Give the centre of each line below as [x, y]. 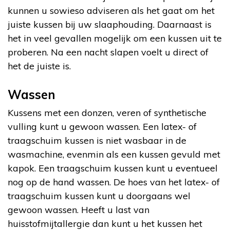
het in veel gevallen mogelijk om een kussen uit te [115, 38]
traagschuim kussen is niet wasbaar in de [97, 140]
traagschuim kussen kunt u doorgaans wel [99, 196]
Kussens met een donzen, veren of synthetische [107, 112]
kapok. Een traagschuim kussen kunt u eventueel [113, 168]
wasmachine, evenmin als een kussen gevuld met [114, 154]
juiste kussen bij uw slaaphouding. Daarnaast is [110, 24]
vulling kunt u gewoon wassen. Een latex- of [102, 126]
